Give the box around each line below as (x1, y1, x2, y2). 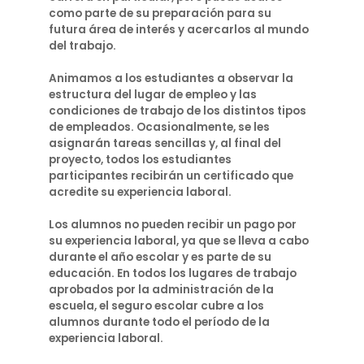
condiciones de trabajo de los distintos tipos (49, 103, 306, 119)
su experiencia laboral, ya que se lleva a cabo (49, 233, 309, 249)
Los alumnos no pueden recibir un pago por (49, 217, 297, 232)
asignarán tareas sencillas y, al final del (49, 136, 281, 151)
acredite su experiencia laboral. (49, 184, 232, 200)
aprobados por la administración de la (49, 282, 274, 297)
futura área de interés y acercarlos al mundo (49, 22, 309, 37)
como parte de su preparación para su (49, 6, 271, 21)
